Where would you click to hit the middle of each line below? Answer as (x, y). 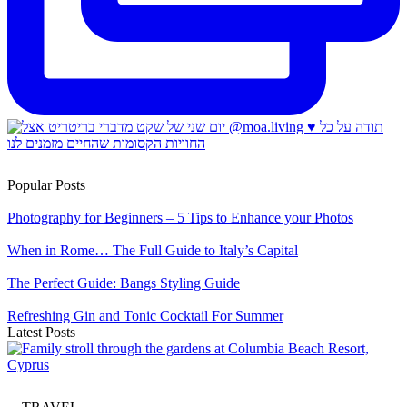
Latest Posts (41, 333)
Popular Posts (46, 185)
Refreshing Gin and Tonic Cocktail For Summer (145, 316)
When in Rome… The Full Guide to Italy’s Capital (153, 251)
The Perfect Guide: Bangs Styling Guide (124, 283)
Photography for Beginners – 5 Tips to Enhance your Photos (180, 218)
